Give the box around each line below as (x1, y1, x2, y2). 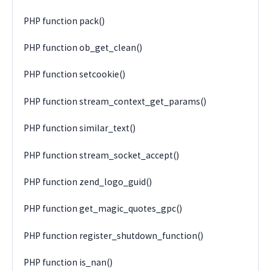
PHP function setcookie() (24, 68, 126, 80)
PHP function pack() (24, 15, 105, 27)
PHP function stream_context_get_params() (24, 95, 207, 107)
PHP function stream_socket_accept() (24, 149, 180, 161)
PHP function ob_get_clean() (24, 42, 143, 54)
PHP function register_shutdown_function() (24, 229, 204, 241)
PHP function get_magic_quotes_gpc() (24, 203, 183, 215)
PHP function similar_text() (24, 122, 136, 134)
